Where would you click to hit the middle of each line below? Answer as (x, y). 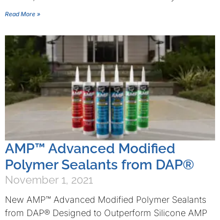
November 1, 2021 (49, 180)
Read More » (23, 14)
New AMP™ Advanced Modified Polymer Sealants (106, 200)
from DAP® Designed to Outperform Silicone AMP (106, 213)
